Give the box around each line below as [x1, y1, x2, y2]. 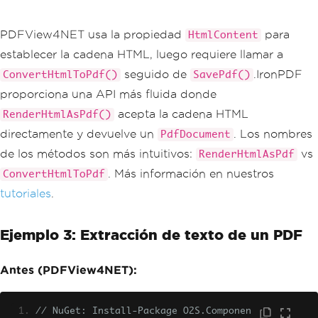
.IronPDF [253, 67, 302, 80]
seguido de [121, 67, 190, 80]
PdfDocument [160, 128, 231, 140]
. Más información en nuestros [108, 167, 274, 180]
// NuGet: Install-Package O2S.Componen [35, 306, 251, 316]
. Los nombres [234, 127, 312, 140]
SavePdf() [193, 69, 251, 80]
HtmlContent [188, 29, 258, 40]
